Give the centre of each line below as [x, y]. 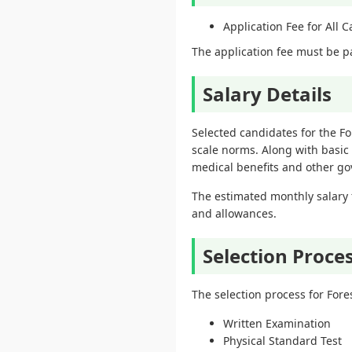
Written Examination [277, 323]
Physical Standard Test [282, 341]
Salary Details [267, 94]
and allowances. [234, 213]
